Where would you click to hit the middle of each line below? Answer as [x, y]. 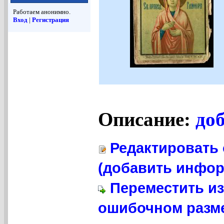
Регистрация [50, 20]
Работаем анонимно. [42, 12]
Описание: [144, 119]
